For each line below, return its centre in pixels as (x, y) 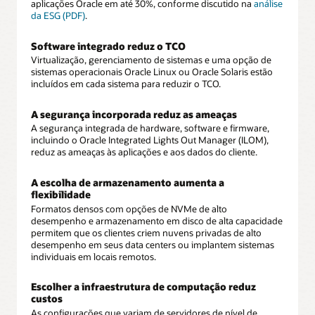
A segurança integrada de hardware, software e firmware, (150, 128)
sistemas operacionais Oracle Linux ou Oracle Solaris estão (152, 72)
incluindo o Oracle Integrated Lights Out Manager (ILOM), (150, 140)
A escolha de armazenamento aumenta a (128, 183)
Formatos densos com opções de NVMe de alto (129, 208)
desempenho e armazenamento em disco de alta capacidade (157, 220)
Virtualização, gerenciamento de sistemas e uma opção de (151, 60)
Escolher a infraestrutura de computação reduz (143, 287)
